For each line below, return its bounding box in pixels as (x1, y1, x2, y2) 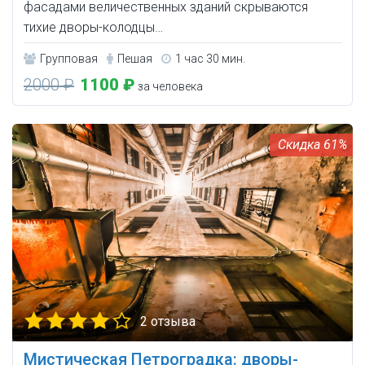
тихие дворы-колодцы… (24, 20, 163, 36)
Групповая (40, 52, 98, 66)
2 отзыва (140, 314, 196, 330)
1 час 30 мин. (175, 52, 245, 66)
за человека (135, 80, 203, 94)
